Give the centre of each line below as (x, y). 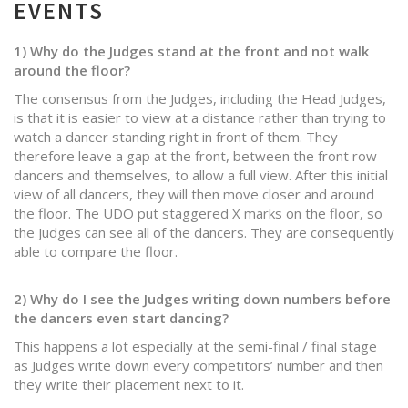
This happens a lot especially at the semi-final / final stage (195, 346)
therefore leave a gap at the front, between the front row (195, 156)
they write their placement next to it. (129, 384)
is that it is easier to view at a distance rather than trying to (200, 117)
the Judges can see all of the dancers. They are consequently (204, 232)
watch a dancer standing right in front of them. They (176, 137)
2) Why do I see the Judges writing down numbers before (202, 299)
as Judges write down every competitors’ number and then (199, 365)
